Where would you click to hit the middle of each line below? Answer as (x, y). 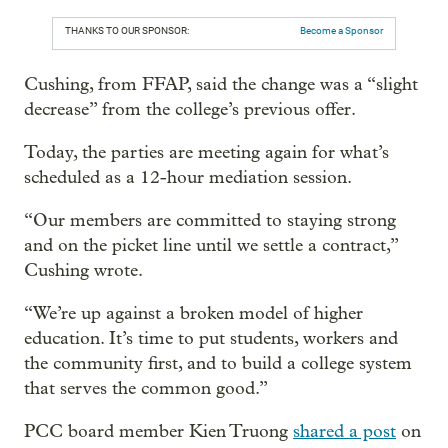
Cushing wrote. (83, 270)
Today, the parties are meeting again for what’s (206, 152)
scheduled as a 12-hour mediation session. (188, 177)
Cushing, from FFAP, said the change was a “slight (221, 84)
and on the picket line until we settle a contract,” (211, 245)
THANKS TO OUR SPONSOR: (127, 30)
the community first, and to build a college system (218, 363)
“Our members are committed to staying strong (210, 220)
